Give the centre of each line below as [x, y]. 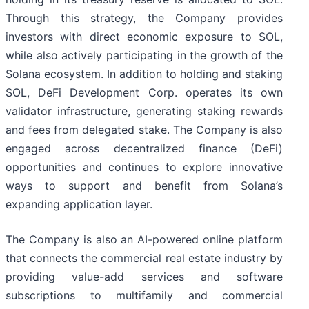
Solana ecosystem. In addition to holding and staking [144, 74]
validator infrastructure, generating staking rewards [144, 111]
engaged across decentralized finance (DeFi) [144, 149]
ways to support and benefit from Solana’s [144, 186]
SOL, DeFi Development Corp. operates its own [144, 93]
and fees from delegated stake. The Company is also [144, 130]
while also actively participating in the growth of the [144, 56]
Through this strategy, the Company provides [144, 18]
